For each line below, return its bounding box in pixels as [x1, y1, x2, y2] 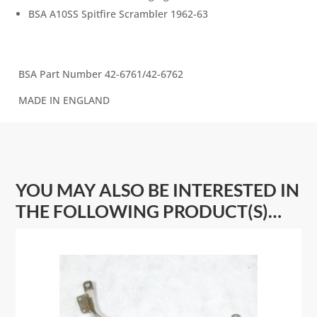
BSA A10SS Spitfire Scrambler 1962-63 [28, 7, 209, 21]
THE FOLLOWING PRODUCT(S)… [16, 200, 282, 222]
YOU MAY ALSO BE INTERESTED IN [16, 179, 300, 201]
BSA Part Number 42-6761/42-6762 [18, 67, 184, 81]
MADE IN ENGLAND [18, 93, 110, 108]
